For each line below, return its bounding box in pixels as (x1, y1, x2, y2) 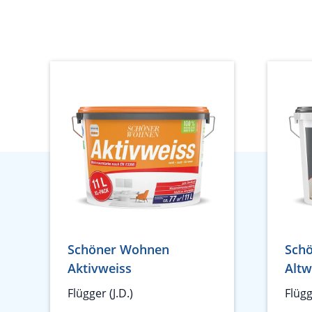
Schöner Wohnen (68, 241, 169, 258)
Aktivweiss (68, 260, 132, 276)
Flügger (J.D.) (68, 286, 133, 301)
